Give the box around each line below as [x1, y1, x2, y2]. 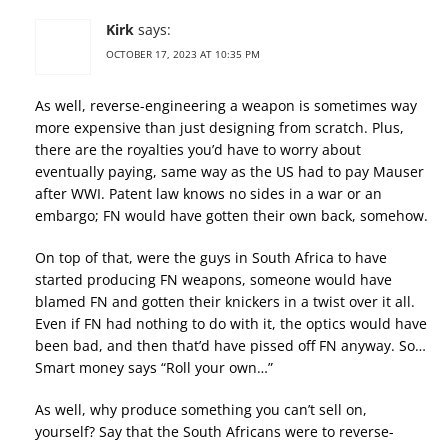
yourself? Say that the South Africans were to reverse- [35, 422, 394, 442]
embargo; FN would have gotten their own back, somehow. [35, 206, 428, 226]
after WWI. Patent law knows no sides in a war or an [35, 184, 382, 204]
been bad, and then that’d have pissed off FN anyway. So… [35, 336, 426, 356]
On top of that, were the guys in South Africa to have [35, 248, 387, 268]
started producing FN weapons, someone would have [35, 270, 392, 290]
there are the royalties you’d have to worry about [35, 140, 361, 160]
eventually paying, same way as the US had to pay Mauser [35, 162, 424, 182]
